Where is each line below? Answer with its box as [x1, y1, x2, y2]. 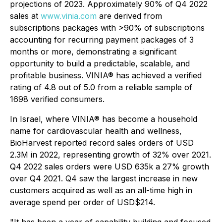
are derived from [97, 11, 162, 21]
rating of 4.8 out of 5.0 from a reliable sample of [10, 82, 192, 93]
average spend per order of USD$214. [10, 197, 155, 208]
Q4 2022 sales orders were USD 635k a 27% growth [10, 162, 209, 172]
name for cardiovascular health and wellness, [10, 126, 182, 136]
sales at [10, 11, 41, 21]
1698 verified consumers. [10, 94, 105, 105]
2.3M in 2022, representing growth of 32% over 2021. [10, 150, 211, 160]
